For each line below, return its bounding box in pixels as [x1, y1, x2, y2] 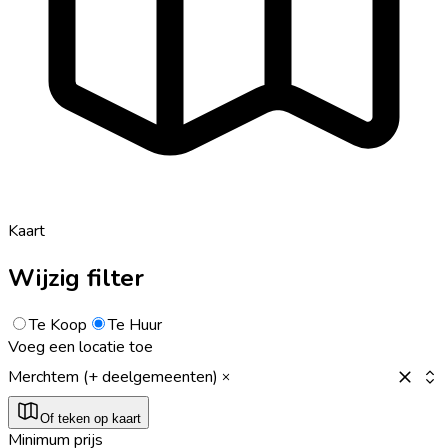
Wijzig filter [8, 261, 144, 294]
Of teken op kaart [40, 410, 141, 426]
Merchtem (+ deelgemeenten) [8, 365, 218, 388]
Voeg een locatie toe [8, 335, 153, 358]
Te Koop [29, 313, 87, 336]
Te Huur [108, 313, 162, 336]
